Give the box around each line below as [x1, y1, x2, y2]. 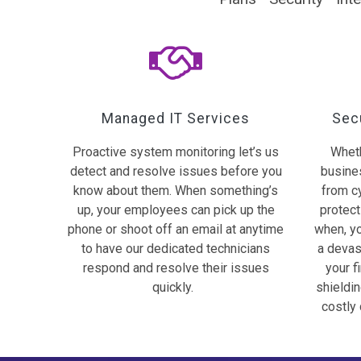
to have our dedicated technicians [81, 240, 271, 256]
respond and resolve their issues [82, 259, 269, 276]
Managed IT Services [102, 110, 251, 127]
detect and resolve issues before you [69, 163, 282, 179]
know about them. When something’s [73, 182, 279, 198]
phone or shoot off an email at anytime [68, 221, 284, 237]
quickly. [151, 279, 200, 295]
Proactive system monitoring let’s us [73, 143, 280, 160]
